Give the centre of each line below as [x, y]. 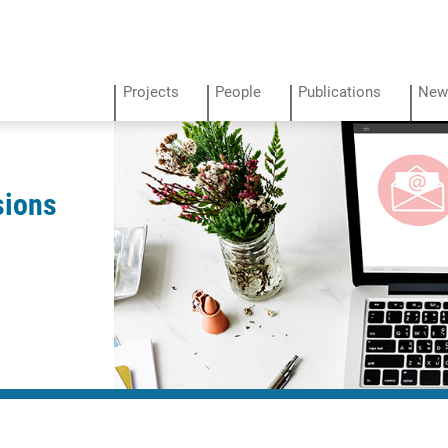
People [238, 92]
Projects [150, 92]
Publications [340, 92]
